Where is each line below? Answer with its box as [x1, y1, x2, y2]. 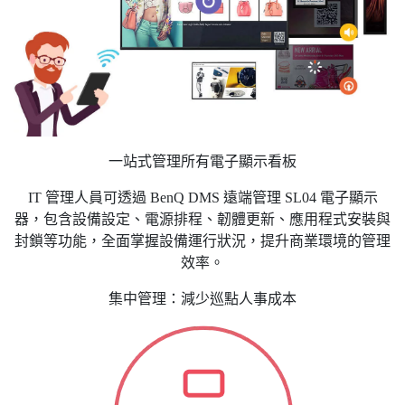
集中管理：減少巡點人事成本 [108, 290, 297, 306]
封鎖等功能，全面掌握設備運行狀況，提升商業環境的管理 [14, 232, 391, 249]
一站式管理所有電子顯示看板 [108, 153, 297, 169]
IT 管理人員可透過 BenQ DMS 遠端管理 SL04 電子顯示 [27, 189, 378, 205]
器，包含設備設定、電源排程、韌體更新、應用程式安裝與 [14, 211, 391, 227]
